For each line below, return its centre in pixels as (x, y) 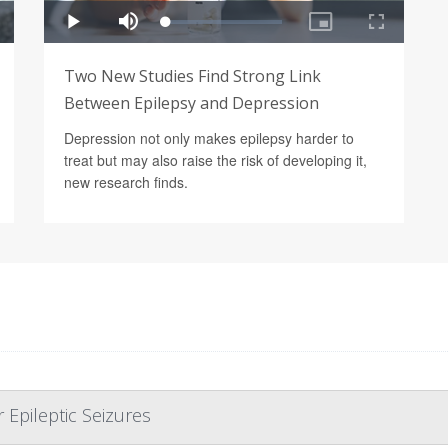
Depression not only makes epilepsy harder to (209, 137)
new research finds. (126, 181)
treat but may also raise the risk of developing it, (215, 159)
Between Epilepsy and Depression (191, 102)
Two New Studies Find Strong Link (192, 75)
